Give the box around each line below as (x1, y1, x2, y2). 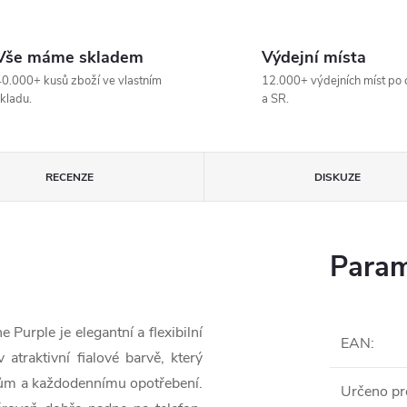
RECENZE (45, 170, 94, 184)
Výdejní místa (262, 46, 366, 68)
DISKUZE (313, 170, 361, 184)
